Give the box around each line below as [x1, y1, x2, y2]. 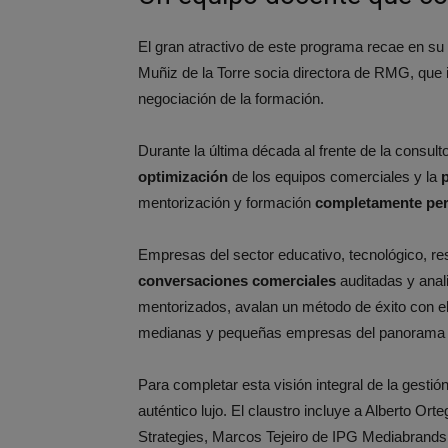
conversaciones [138, 271, 248, 289]
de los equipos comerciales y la [228, 167, 441, 185]
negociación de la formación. [138, 89, 324, 107]
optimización [138, 167, 228, 185]
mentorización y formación [138, 193, 315, 211]
